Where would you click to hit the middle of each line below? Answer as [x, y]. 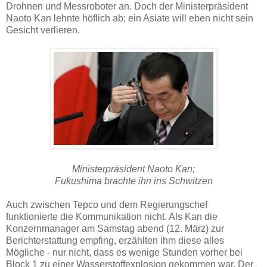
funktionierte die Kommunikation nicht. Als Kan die [112, 216]
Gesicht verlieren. [43, 30]
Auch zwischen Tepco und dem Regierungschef [107, 204]
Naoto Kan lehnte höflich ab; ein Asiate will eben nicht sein [130, 18]
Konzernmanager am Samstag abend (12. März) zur [115, 228]
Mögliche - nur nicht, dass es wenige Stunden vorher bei [124, 252]
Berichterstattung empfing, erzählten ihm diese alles [115, 240]
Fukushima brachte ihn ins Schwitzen [133, 181]
